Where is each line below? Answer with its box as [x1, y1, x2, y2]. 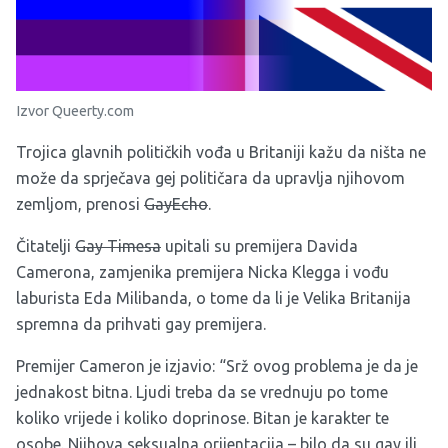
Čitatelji [16, 236, 75, 255]
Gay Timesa [75, 236, 161, 255]
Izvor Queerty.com [16, 102, 134, 119]
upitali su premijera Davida [161, 236, 358, 255]
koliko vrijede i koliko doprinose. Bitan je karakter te [16, 408, 389, 427]
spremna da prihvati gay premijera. [16, 314, 266, 333]
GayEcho [144, 194, 208, 213]
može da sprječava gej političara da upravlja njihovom [16, 168, 405, 187]
